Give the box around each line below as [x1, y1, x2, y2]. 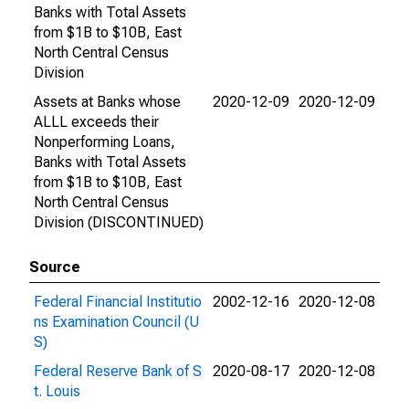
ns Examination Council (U [34, 313, 199, 330]
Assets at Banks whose [34, 93, 181, 110]
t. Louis [34, 383, 80, 400]
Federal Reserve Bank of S [34, 362, 202, 380]
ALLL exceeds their [34, 113, 159, 131]
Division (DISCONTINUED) [34, 214, 204, 231]
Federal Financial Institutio [34, 293, 202, 310]
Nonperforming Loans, [34, 133, 175, 151]
